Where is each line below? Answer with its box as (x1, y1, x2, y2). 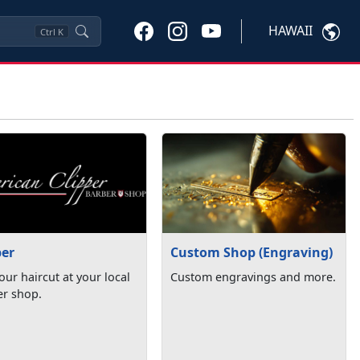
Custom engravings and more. (170, 269, 337, 285)
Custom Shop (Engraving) (170, 243, 333, 262)
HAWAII (268, 22, 313, 40)
